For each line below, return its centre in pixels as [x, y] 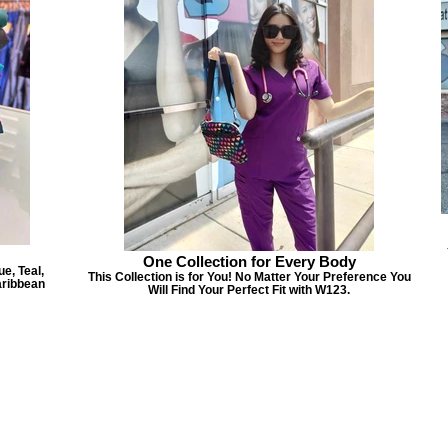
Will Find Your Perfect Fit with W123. [249, 289]
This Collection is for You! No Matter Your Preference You [249, 276]
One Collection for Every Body [249, 261]
